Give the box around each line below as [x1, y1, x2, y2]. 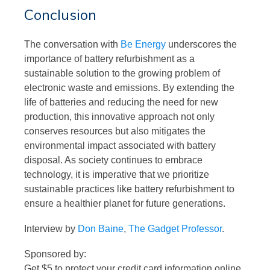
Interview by [24, 223, 78, 234]
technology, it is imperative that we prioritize [24, 169, 209, 180]
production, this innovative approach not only [24, 111, 215, 122]
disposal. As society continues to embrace [24, 154, 202, 165]
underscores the [166, 39, 237, 49]
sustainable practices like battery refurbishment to [24, 183, 234, 194]
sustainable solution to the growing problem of [24, 67, 220, 78]
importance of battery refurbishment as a [24, 53, 195, 64]
